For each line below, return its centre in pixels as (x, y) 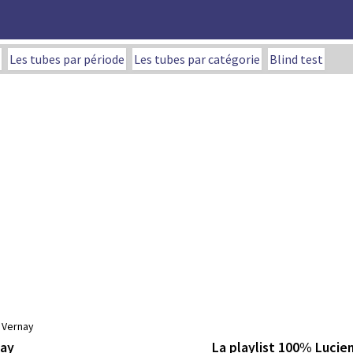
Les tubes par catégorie (197, 59)
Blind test (296, 59)
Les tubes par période (67, 59)
